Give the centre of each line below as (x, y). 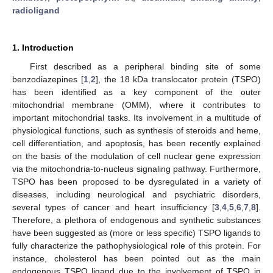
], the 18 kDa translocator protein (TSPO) (178, 79)
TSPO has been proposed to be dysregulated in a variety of (136, 181)
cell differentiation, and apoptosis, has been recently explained (136, 143)
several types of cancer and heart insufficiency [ (113, 207)
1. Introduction (43, 47)
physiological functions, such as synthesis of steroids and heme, (136, 130)
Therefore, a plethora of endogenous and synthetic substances (136, 220)
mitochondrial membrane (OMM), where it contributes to (136, 105)
